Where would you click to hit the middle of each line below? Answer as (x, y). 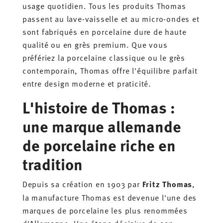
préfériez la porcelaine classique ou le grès (104, 57)
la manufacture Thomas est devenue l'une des (110, 197)
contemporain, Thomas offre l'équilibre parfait (110, 70)
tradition (52, 164)
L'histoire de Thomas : (99, 107)
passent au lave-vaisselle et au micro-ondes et (111, 18)
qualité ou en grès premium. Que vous (95, 44)
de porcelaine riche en (99, 145)
